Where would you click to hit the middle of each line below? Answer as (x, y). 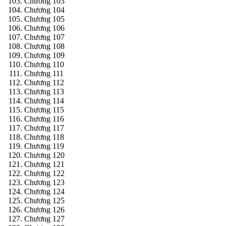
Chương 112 (44, 83)
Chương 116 (44, 119)
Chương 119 (44, 146)
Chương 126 (44, 210)
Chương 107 (44, 37)
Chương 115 (44, 110)
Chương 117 (44, 128)
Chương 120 (44, 155)
